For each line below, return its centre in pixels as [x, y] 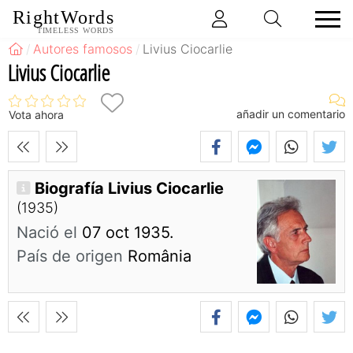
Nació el [47, 233]
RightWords [63, 18]
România [157, 256]
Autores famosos [83, 49]
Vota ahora [36, 115]
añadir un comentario [291, 113]
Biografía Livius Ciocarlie [129, 189]
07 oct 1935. [126, 233]
